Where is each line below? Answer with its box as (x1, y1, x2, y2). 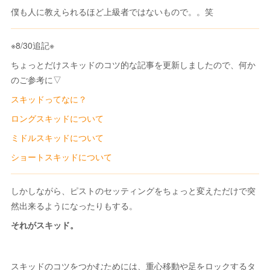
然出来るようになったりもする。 (11, 199, 138, 212)
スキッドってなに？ (11, 93, 87, 105)
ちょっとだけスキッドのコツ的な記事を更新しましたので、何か (11, 58, 256, 71)
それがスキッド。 (11, 219, 79, 231)
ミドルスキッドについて (11, 131, 104, 144)
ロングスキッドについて (11, 112, 104, 125)
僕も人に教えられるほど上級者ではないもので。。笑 (11, 5, 214, 18)
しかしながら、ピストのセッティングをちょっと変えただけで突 (11, 184, 256, 197)
